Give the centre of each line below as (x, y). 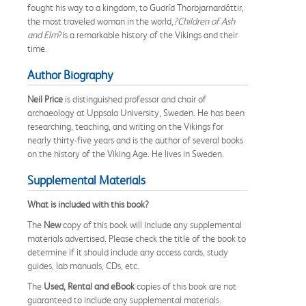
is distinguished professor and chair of (135, 99)
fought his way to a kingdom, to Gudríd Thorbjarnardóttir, (136, 7)
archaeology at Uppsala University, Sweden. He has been (136, 112)
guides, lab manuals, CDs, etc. (83, 265)
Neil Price (45, 99)
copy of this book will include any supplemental (151, 224)
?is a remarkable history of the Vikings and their (148, 34)
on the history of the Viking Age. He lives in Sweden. (126, 153)
